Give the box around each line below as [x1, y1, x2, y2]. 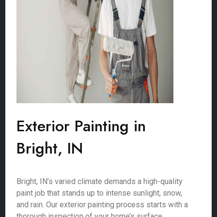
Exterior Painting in [16, 115, 146, 137]
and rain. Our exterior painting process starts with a [16, 200, 188, 209]
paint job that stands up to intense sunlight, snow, [16, 188, 183, 198]
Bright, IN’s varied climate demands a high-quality [16, 177, 183, 186]
